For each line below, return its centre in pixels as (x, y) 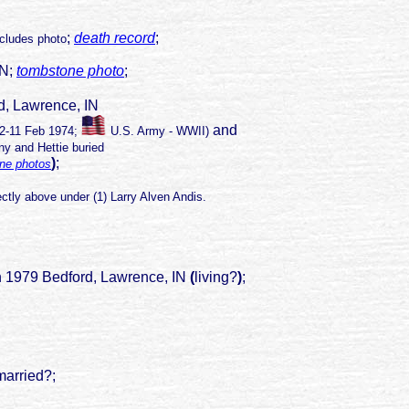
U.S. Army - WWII (156, 131)
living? (216, 278)
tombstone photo (70, 71)
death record (115, 38)
